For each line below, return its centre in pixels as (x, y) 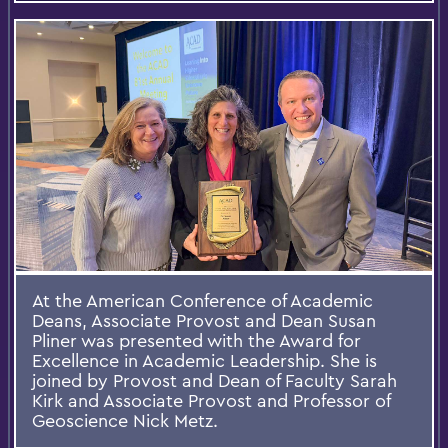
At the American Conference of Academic (202, 300)
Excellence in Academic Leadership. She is (204, 360)
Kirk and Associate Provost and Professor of (211, 400)
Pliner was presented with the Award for (196, 340)
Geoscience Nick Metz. (125, 420)
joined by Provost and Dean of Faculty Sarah (214, 380)
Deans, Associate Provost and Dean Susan (204, 320)
